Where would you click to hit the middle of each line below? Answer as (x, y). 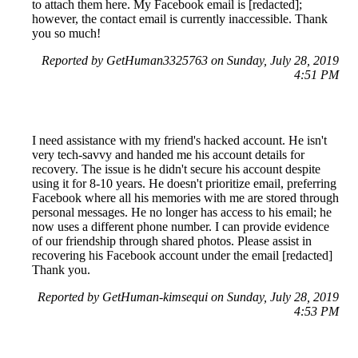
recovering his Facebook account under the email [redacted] (182, 256)
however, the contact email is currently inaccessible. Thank (180, 19)
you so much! (66, 34)
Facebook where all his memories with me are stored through (185, 198)
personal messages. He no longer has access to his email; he (182, 213)
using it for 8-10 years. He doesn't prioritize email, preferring (184, 184)
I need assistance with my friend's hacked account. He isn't (179, 141)
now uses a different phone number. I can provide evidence (181, 227)
